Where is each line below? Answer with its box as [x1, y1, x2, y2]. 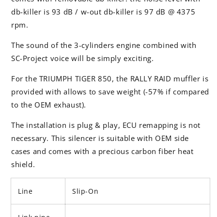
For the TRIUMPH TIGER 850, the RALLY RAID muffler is [11, 73, 209, 83]
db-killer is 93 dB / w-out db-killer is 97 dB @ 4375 [11, 6, 196, 16]
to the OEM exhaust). [11, 99, 87, 109]
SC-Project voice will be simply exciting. [11, 53, 154, 63]
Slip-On [72, 186, 99, 196]
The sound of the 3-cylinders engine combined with [11, 40, 197, 50]
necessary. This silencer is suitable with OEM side [11, 133, 189, 143]
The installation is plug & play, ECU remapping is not [11, 120, 201, 130]
